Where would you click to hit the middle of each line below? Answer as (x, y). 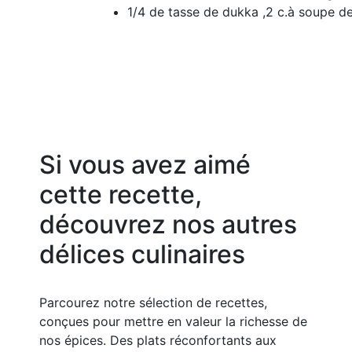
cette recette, (121, 195)
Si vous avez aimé (145, 165)
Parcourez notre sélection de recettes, (153, 303)
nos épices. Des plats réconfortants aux (158, 341)
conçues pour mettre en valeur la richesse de (173, 322)
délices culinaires (142, 255)
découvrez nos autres (168, 225)
